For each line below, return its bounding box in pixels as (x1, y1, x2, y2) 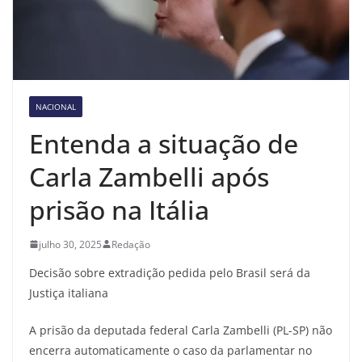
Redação (112, 237, 150, 251)
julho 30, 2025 (39, 237, 102, 251)
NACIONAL (36, 100, 76, 112)
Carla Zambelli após (29, 158, 269, 194)
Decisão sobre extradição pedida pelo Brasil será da (29, 264, 310, 280)
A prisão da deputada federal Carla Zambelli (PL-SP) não (29, 322, 332, 338)
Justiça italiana (29, 284, 108, 301)
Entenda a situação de (29, 125, 298, 161)
